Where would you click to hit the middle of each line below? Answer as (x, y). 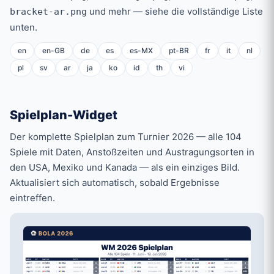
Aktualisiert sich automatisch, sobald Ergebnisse (115, 183)
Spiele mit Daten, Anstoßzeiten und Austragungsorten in (132, 152)
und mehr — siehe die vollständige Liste (175, 12)
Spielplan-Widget (64, 115)
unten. (24, 28)
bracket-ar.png (48, 12)
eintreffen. (32, 198)
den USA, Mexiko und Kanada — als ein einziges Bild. (125, 168)
